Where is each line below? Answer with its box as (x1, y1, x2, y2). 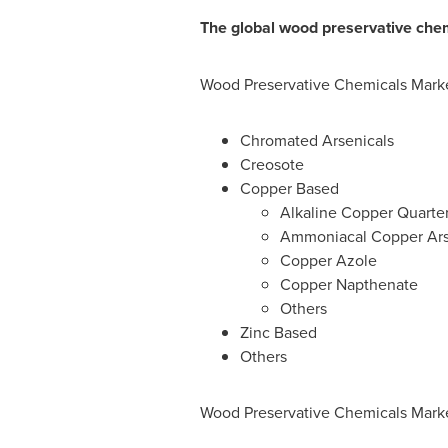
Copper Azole (279, 249, 377, 271)
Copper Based (239, 177, 339, 199)
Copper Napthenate (279, 273, 418, 295)
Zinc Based (239, 321, 317, 343)
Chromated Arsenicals (239, 129, 394, 151)
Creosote (239, 153, 304, 175)
